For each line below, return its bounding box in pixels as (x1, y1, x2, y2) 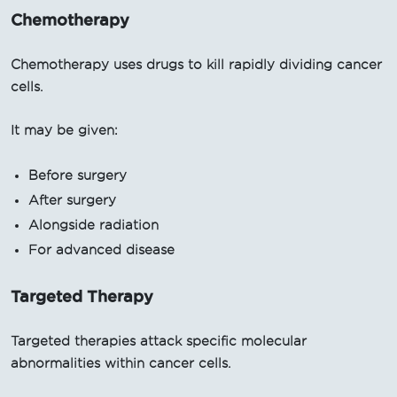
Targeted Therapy (11, 286, 153, 305)
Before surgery (28, 167, 127, 183)
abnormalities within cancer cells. (11, 355, 230, 370)
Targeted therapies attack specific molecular (11, 333, 307, 348)
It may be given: (11, 122, 118, 137)
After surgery (28, 192, 116, 207)
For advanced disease (28, 242, 175, 257)
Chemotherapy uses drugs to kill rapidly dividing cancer (11, 57, 382, 72)
